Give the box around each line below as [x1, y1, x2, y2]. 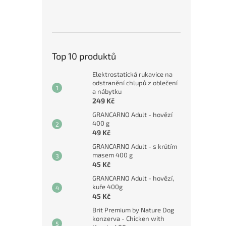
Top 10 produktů [52, 50, 116, 62]
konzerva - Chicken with [92, 214, 164, 223]
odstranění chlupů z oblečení [92, 79, 178, 87]
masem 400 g [92, 151, 133, 159]
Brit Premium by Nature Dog [92, 206, 174, 214]
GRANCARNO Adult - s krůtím [92, 142, 177, 151]
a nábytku [92, 87, 122, 96]
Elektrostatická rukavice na [92, 70, 173, 79]
